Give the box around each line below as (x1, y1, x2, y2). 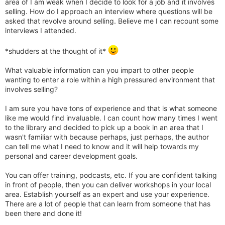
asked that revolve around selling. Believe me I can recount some (5, 17, 218, 26)
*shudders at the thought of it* (5, 46, 108, 55)
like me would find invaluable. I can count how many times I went (5, 113, 217, 122)
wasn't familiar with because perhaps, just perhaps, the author (5, 132, 209, 141)
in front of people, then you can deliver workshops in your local (5, 180, 211, 189)
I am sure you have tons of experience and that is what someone (5, 103, 217, 113)
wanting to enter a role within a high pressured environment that (5, 75, 215, 84)
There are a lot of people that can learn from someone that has (5, 199, 210, 208)
